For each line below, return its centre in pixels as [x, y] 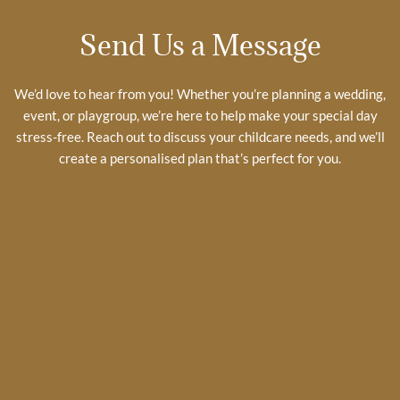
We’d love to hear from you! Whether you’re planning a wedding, [200, 94]
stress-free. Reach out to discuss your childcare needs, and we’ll [200, 137]
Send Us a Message [200, 46]
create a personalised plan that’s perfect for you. [200, 158]
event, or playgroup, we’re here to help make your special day [200, 116]
